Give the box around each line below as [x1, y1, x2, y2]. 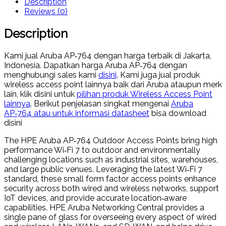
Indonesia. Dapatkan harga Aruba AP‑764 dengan [4, 60, 187, 70]
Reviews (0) [24, 6, 68, 16]
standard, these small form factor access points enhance [4, 174, 216, 184]
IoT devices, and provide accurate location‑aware [4, 193, 187, 203]
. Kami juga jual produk [117, 70, 200, 80]
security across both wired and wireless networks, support [4, 183, 219, 193]
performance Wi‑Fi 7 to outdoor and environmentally [4, 145, 200, 155]
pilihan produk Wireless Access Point [77, 89, 212, 99]
